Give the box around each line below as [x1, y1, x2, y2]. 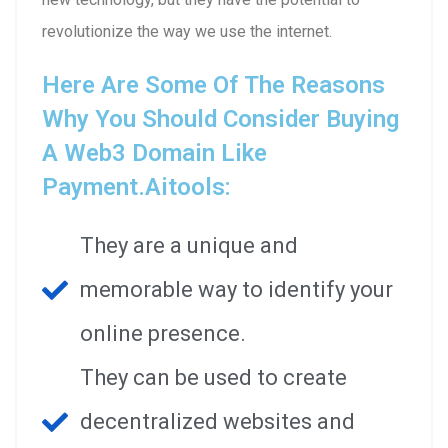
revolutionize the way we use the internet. [42, 21, 332, 41]
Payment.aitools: [42, 172, 231, 201]
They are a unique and [79, 232, 298, 258]
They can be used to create [79, 364, 347, 390]
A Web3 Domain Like [42, 138, 267, 167]
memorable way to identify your [79, 276, 393, 302]
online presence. [79, 320, 246, 346]
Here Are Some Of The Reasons [42, 70, 385, 99]
